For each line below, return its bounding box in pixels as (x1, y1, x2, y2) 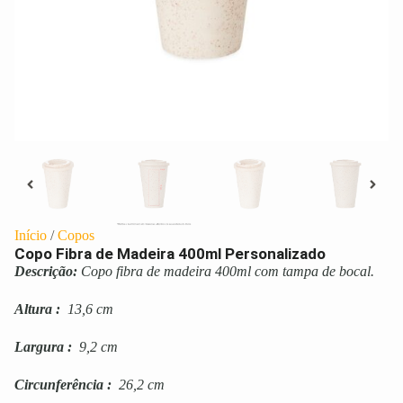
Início (14, 228, 47, 244)
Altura (14, 301, 52, 318)
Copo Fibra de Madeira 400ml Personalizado (14, 245, 326, 264)
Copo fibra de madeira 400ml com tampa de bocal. (81, 264, 374, 280)
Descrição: (14, 264, 77, 280)
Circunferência (14, 377, 103, 393)
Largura (14, 339, 64, 355)
